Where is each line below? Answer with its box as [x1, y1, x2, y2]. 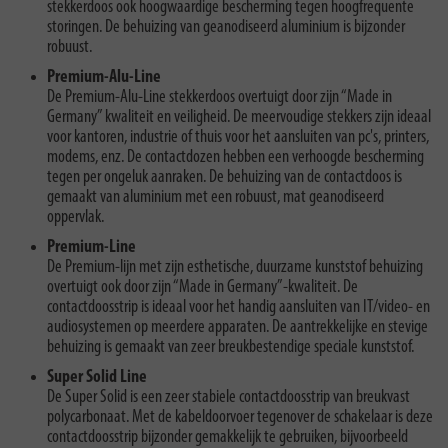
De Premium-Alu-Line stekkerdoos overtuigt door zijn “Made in [47, 87, 392, 107]
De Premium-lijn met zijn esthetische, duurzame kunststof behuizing [47, 257, 423, 277]
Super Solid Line [47, 367, 147, 387]
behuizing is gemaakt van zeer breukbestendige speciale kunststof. [47, 337, 414, 357]
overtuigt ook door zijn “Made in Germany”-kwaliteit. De [47, 277, 358, 297]
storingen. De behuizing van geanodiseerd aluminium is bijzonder [47, 17, 405, 37]
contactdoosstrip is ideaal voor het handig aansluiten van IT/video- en [47, 297, 430, 317]
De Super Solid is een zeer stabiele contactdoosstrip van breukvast [47, 387, 410, 407]
